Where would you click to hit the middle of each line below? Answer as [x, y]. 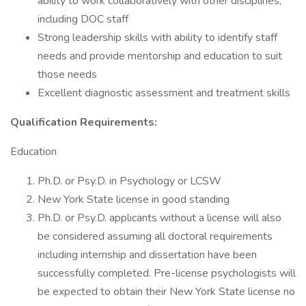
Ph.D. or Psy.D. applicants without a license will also [159, 218]
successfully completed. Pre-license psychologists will [167, 273]
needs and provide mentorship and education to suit [160, 56]
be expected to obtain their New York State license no [166, 292]
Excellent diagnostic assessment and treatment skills [164, 93]
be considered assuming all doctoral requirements [155, 236]
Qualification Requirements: [84, 122]
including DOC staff [83, 19]
